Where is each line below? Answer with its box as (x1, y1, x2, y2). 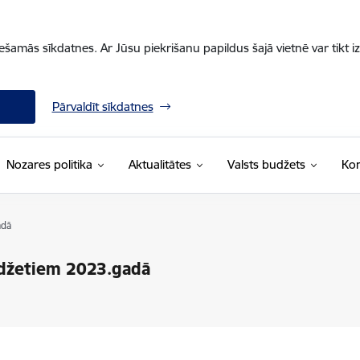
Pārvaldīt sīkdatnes (51, 99, 153, 114)
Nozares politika (6, 157, 92, 172)
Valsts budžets (227, 157, 305, 172)
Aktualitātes (128, 157, 191, 172)
